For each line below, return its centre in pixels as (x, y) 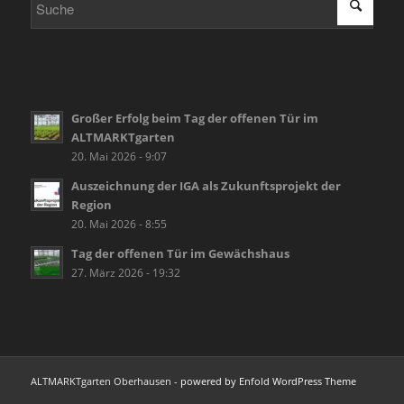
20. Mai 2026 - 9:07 (119, 156)
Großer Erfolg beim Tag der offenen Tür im (194, 118)
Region (91, 204)
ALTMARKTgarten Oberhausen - (105, 381)
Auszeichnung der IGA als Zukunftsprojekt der (206, 185)
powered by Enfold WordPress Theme (268, 381)
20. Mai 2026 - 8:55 (119, 223)
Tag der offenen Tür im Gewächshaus (180, 253)
